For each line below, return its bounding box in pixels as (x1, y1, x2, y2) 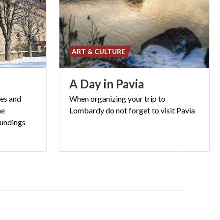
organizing (90, 93, 126, 103)
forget (128, 105, 150, 115)
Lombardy (69, 105, 104, 115)
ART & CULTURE (71, 47, 125, 55)
